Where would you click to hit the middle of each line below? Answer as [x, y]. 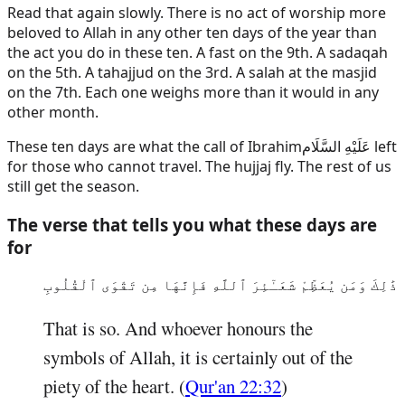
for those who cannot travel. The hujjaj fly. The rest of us [199, 166]
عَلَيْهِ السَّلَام [336, 146]
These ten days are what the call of [127, 146]
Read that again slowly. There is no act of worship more [197, 12]
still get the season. [73, 186]
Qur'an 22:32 [233, 386]
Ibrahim [275, 146]
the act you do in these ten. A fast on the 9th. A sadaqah [198, 52]
